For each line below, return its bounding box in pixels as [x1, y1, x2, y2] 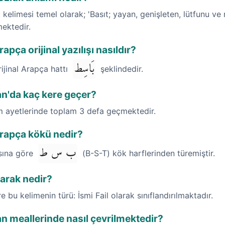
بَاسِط [74, 59, 94, 79]
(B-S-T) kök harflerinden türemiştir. [80, 148, 215, 159]
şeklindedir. [98, 64, 143, 74]
